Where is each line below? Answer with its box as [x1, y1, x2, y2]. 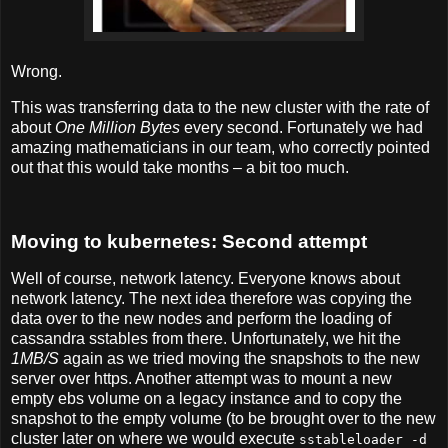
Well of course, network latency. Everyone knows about [11, 270, 400, 288]
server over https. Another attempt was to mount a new [11, 370, 392, 388]
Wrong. [11, 63, 62, 81]
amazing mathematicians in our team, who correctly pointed [11, 138, 430, 156]
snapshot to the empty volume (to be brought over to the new [11, 410, 436, 428]
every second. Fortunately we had [180, 118, 423, 136]
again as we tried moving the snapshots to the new [59, 350, 420, 368]
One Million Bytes [55, 118, 180, 136]
